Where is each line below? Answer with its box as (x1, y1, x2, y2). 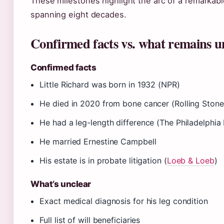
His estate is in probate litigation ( (39, 155, 167, 165)
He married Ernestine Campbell (39, 136, 156, 146)
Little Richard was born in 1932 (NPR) (39, 79, 180, 89)
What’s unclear (30, 179, 91, 189)
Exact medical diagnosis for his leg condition (39, 196, 208, 206)
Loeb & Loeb (166, 155, 214, 165)
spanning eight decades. (30, 9, 126, 19)
